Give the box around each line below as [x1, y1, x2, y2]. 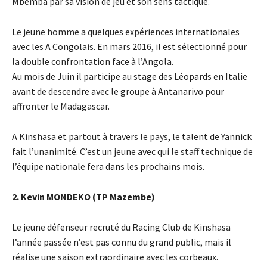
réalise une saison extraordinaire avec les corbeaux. [12, 251, 218, 263]
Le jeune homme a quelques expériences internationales [12, 26, 240, 38]
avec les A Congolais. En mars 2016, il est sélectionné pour [12, 41, 247, 53]
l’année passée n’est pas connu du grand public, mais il [12, 236, 231, 249]
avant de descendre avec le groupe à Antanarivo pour [12, 85, 224, 98]
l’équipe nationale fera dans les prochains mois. [12, 160, 204, 173]
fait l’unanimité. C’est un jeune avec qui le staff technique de [12, 145, 253, 158]
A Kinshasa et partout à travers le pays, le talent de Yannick [12, 131, 252, 143]
